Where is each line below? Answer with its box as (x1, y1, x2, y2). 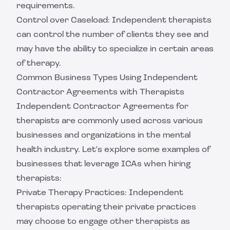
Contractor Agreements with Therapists (16, 88, 184, 97)
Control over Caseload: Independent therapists (16, 16, 212, 25)
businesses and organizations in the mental (16, 131, 190, 140)
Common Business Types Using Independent (16, 74, 198, 82)
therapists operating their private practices (16, 203, 196, 212)
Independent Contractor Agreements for (16, 103, 188, 111)
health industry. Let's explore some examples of (16, 146, 210, 154)
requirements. (16, 2, 75, 10)
